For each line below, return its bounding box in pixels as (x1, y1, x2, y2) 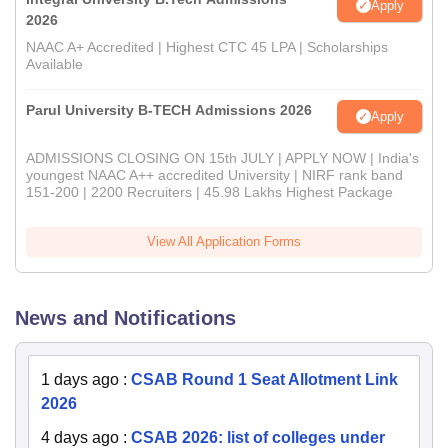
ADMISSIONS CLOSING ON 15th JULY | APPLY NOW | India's (26, 150, 419, 167)
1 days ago (41, 371, 119, 389)
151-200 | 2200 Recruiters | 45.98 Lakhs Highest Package (26, 184, 393, 201)
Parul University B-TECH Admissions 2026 (26, 102, 312, 119)
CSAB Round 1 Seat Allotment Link (131, 371, 398, 389)
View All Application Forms (147, 234, 301, 250)
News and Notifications (15, 307, 236, 330)
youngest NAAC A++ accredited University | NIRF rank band (26, 167, 403, 184)
